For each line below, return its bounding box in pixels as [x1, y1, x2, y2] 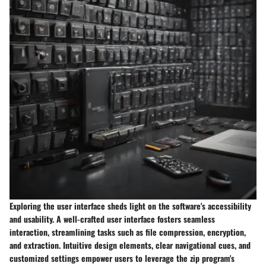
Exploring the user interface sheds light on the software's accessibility [9, 199, 251, 213]
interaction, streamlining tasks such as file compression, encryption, [9, 226, 246, 239]
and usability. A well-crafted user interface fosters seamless [9, 213, 215, 226]
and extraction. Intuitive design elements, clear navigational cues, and [9, 239, 251, 252]
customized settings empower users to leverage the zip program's [9, 252, 235, 265]
